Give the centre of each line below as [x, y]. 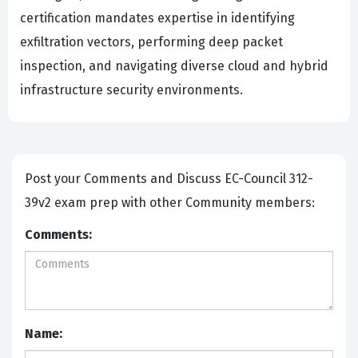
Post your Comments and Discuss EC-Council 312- [125, 179]
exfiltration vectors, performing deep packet [151, 42]
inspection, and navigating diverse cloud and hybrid [174, 66]
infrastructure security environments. [131, 90]
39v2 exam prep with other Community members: [171, 203]
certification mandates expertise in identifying [157, 18]
